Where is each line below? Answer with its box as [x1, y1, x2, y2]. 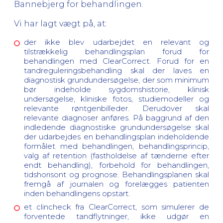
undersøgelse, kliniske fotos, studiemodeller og [24, 94, 209, 104]
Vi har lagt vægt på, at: [14, 19, 107, 28]
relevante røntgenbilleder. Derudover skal [24, 104, 209, 113]
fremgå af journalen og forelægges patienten [24, 179, 209, 189]
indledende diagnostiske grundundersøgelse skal [24, 122, 209, 132]
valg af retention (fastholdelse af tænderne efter [24, 151, 209, 160]
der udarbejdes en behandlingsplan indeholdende [24, 132, 209, 141]
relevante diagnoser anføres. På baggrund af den [24, 113, 209, 122]
